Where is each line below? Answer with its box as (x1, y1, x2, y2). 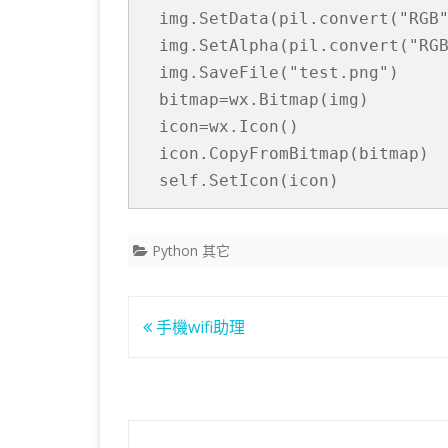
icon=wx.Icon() (159, 116, 299, 136)
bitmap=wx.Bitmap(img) (159, 89, 369, 109)
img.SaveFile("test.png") (159, 62, 399, 82)
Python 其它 (152, 240, 230, 260)
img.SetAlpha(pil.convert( (159, 35, 409, 55)
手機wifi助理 (152, 315, 245, 338)
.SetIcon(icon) (199, 170, 339, 190)
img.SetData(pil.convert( (159, 8, 399, 28)
